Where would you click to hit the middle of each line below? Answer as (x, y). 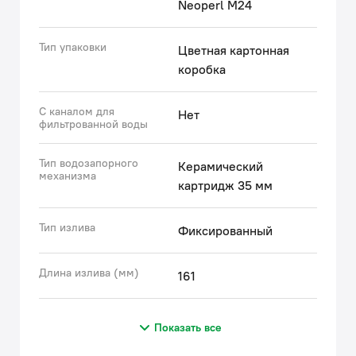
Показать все (188, 327)
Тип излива (67, 227)
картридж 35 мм (225, 185)
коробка (202, 69)
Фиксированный (225, 230)
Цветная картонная (234, 50)
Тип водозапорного (89, 163)
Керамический (221, 166)
